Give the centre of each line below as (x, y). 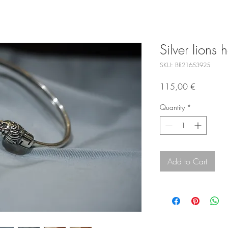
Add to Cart (187, 162)
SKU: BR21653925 (185, 65)
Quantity (172, 107)
